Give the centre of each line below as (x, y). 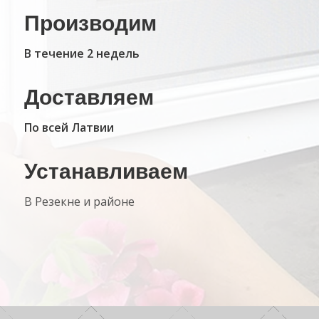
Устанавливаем (106, 172)
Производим (90, 23)
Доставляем (89, 98)
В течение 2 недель (82, 53)
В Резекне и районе (79, 201)
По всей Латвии (69, 127)
